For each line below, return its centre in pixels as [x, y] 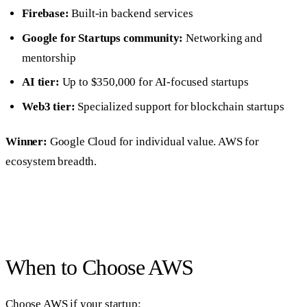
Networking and [223, 38]
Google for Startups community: [103, 38]
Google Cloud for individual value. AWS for [153, 141]
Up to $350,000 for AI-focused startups [154, 82]
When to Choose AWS [100, 268]
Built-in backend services [131, 13]
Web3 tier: [49, 107]
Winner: [26, 141]
